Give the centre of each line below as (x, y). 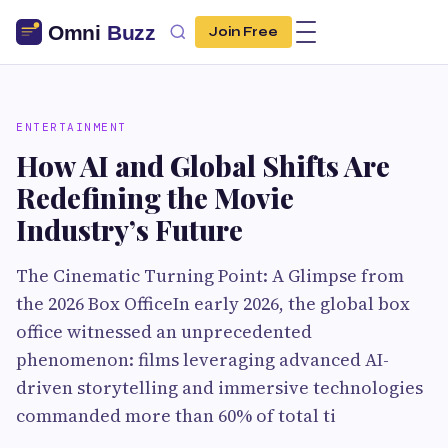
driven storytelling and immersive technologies (219, 387)
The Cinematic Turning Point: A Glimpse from (210, 275)
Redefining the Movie (155, 197)
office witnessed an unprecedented (164, 331)
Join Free (243, 32)
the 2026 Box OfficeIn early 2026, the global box (213, 303)
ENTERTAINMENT (71, 127)
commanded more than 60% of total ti (176, 415)
